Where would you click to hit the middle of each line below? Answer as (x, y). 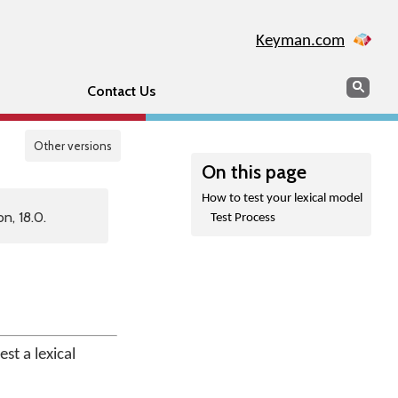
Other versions (73, 146)
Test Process (243, 218)
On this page (254, 171)
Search (366, 85)
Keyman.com (300, 41)
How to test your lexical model (282, 199)
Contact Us (121, 91)
